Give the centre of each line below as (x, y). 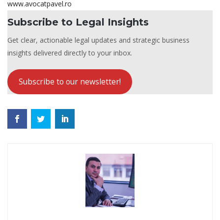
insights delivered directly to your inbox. (70, 53)
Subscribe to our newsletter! (69, 82)
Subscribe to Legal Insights (78, 22)
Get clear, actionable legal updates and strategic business (98, 40)
